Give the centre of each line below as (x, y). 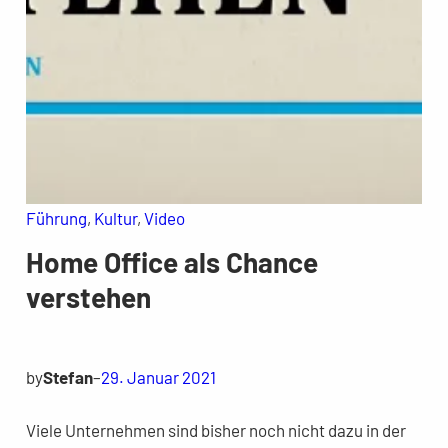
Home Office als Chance (171, 262)
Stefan (67, 377)
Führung (56, 218)
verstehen (88, 297)
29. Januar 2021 (158, 377)
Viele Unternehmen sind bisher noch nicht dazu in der (215, 430)
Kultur (115, 218)
